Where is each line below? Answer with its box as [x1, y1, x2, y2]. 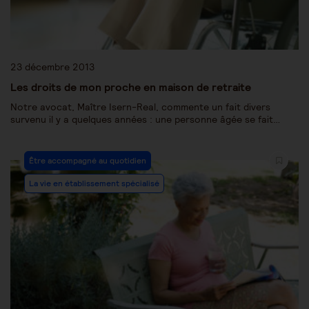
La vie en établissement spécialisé [29, 177, 159, 188]
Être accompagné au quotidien [29, 154, 146, 166]
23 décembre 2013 [10, 60, 94, 73]
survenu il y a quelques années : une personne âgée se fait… [10, 112, 280, 126]
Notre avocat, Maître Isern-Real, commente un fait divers [10, 100, 270, 113]
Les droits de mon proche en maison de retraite [10, 79, 251, 94]
